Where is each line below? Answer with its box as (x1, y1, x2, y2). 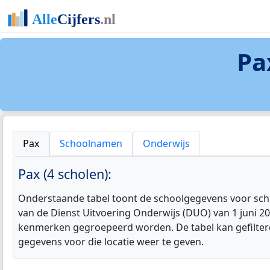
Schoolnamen (60, 137, 122, 151)
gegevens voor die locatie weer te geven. (18, 235, 204, 249)
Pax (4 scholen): (18, 165, 111, 183)
